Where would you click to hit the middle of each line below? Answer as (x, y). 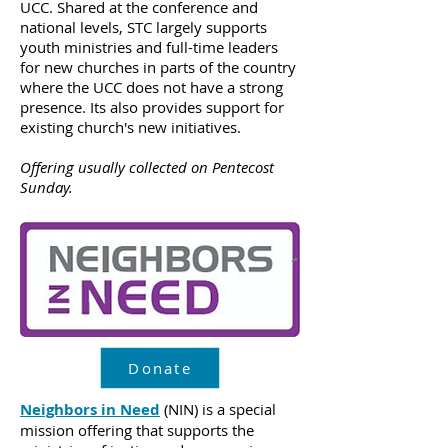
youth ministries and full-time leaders (149, 47)
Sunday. (46, 187)
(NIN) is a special (218, 409)
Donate (160, 368)
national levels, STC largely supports (143, 27)
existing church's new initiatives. (130, 127)
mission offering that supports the (137, 430)
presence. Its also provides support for (152, 107)
